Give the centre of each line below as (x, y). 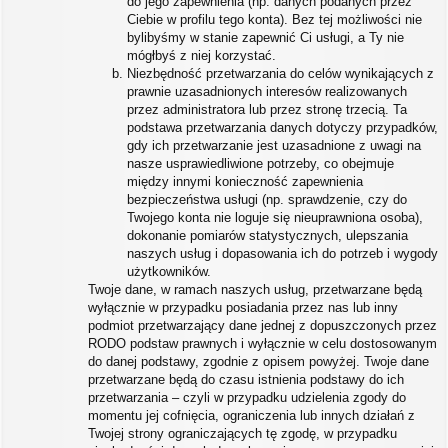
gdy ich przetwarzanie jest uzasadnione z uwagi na (274, 145)
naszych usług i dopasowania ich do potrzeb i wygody (282, 253)
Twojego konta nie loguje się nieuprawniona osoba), (275, 217)
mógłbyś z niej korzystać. (201, 55)
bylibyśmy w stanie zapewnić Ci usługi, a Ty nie (265, 37)
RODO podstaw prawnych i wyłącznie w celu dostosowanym (262, 343)
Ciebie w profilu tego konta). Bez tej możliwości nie (274, 19)
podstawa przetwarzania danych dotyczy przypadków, (282, 127)
